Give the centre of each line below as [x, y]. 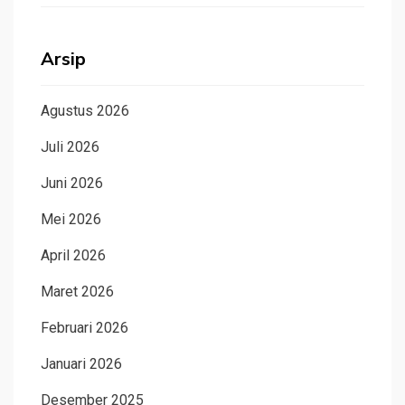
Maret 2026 [77, 292]
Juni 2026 [72, 184]
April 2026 [73, 256]
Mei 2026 [71, 220]
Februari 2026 [85, 328]
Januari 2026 [81, 364]
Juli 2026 [70, 147]
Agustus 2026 [85, 111]
